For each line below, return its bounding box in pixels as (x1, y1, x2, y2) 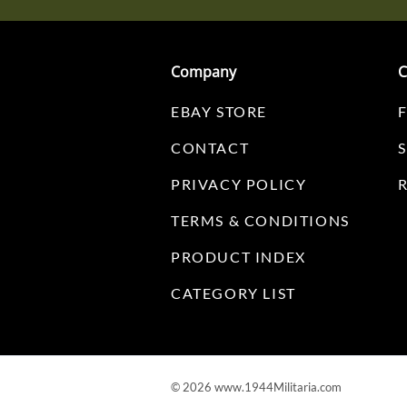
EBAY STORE (171, 102, 267, 120)
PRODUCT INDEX (171, 247, 306, 265)
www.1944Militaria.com (214, 379, 342, 394)
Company (171, 61, 236, 82)
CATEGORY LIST (171, 283, 296, 302)
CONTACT (171, 138, 250, 156)
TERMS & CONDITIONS (171, 211, 350, 229)
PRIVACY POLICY (171, 174, 307, 193)
